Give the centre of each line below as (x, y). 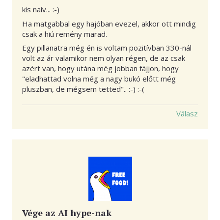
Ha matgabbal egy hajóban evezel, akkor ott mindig (109, 23)
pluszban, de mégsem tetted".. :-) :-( (83, 89)
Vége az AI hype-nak (67, 213)
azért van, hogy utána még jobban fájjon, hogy (100, 69)
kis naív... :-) (41, 10)
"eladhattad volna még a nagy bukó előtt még (99, 79)
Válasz (187, 114)
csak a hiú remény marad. (65, 34)
